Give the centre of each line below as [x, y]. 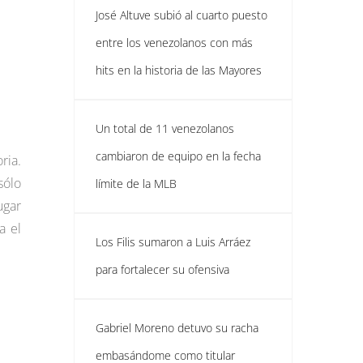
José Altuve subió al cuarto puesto [181, 15]
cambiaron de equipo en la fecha [178, 156]
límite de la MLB [136, 184]
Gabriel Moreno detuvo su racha [177, 328]
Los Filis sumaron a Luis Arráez [173, 242]
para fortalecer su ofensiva [162, 269]
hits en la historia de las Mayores [179, 70]
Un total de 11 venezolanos [165, 128]
